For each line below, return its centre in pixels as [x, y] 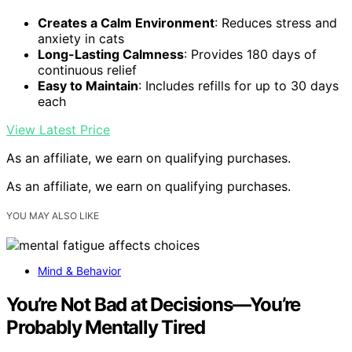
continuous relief [87, 70]
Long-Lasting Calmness [111, 54]
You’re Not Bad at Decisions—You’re [154, 304]
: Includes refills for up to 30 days [238, 85]
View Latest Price [58, 129]
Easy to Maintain [88, 85]
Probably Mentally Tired [106, 327]
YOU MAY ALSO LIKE [53, 215]
